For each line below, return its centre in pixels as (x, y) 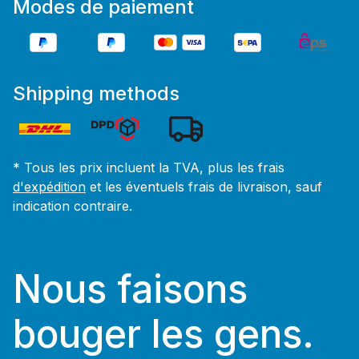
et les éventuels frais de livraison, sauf (204, 187)
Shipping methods (96, 93)
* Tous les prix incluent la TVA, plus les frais (149, 167)
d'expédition (49, 187)
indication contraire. (73, 206)
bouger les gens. (163, 334)
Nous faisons (130, 289)
